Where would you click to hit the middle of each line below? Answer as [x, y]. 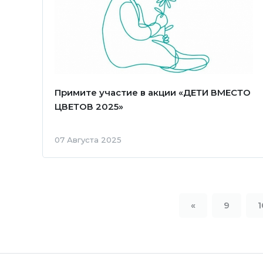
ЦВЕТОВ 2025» [89, 107]
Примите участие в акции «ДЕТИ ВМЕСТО [153, 93]
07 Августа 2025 [88, 140]
